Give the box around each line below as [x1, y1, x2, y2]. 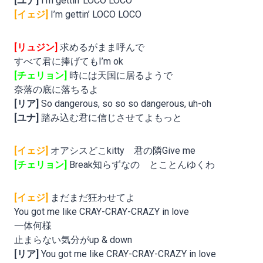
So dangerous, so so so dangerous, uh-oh [39, 98, 211, 110]
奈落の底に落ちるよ [14, 84, 99, 96]
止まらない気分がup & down [14, 234, 132, 246]
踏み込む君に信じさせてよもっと [39, 112, 182, 124]
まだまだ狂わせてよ [48, 192, 135, 204]
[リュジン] [14, 42, 58, 53]
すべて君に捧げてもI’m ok [14, 56, 123, 68]
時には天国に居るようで [67, 70, 173, 82]
